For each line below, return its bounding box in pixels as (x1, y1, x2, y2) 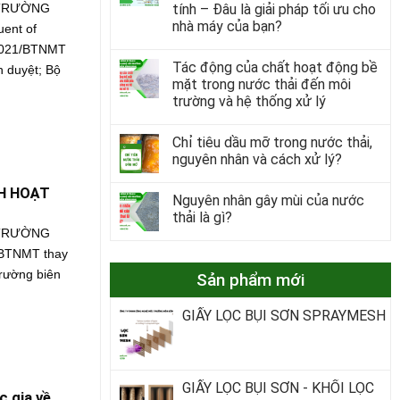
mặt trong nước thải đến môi (171, 75, 351, 93)
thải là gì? (171, 208, 232, 226)
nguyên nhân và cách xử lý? (171, 150, 342, 168)
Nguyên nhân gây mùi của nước (171, 191, 364, 209)
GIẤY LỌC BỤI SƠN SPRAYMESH (181, 306, 386, 324)
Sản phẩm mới (196, 269, 304, 290)
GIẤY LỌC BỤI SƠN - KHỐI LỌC (181, 379, 374, 396)
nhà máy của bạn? (171, 17, 282, 35)
